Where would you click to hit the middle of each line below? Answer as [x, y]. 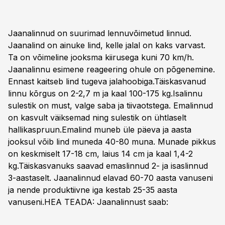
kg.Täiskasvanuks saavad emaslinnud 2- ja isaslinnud [108, 166]
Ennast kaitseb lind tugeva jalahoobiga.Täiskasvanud [107, 81]
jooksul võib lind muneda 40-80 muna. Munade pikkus [112, 142]
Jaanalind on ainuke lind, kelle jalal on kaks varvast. [107, 45]
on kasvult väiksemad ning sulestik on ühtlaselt [97, 118]
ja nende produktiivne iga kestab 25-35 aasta [93, 190]
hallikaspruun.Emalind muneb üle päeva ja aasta [100, 130]
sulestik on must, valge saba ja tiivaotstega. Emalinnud [110, 105]
